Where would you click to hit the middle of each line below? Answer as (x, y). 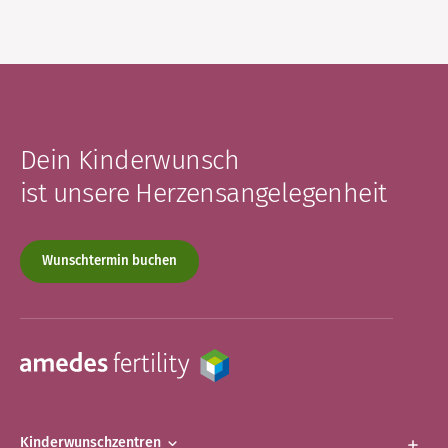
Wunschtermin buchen (109, 261)
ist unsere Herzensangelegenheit (203, 193)
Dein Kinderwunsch (130, 160)
